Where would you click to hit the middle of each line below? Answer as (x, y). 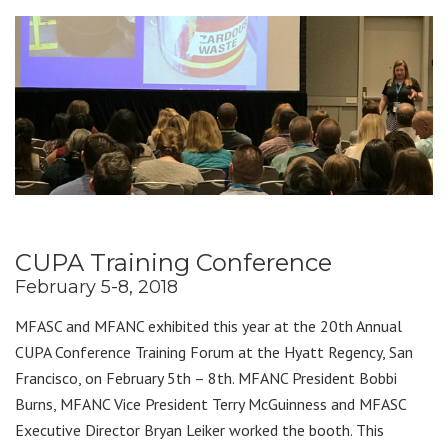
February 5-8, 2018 (96, 286)
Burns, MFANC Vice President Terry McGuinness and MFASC (210, 403)
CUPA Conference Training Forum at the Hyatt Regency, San (214, 351)
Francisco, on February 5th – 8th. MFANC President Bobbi (206, 377)
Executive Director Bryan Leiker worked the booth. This (199, 429)
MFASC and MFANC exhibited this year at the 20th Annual (208, 325)
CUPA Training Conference (173, 262)
